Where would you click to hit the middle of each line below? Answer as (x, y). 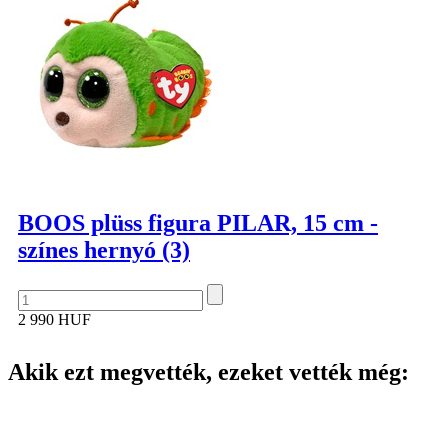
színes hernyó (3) (104, 250)
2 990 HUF (54, 320)
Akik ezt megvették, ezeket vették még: (208, 372)
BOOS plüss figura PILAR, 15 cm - (198, 223)
